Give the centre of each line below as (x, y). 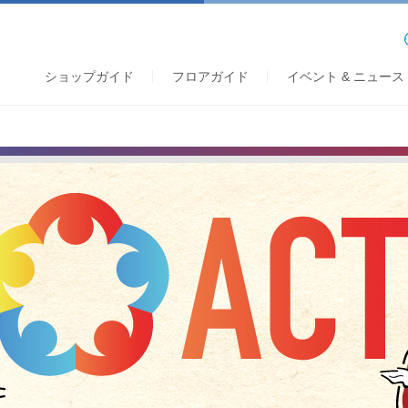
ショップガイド (89, 76)
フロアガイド (210, 76)
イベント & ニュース (346, 76)
